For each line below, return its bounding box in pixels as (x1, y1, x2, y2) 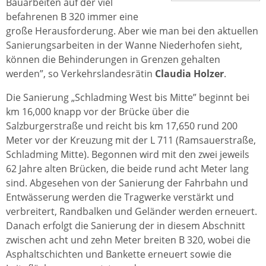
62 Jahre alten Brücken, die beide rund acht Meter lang (6, 162, 249, 175)
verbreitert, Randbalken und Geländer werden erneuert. (6, 205, 257, 218)
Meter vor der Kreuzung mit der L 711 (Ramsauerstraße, (6, 134, 256, 147)
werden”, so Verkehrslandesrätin (6, 67, 155, 80)
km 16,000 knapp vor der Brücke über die (6, 105, 189, 118)
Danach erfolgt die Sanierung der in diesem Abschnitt (6, 219, 245, 232)
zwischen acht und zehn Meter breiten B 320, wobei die (6, 233, 251, 246)
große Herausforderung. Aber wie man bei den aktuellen (6, 24, 258, 37)
